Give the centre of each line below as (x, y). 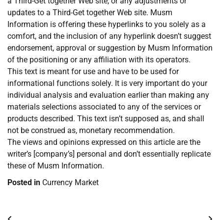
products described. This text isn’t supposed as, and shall (106, 119)
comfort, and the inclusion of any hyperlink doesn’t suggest (109, 36)
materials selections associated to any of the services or (104, 107)
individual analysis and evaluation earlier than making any (108, 95)
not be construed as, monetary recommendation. (91, 131)
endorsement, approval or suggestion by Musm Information (110, 48)
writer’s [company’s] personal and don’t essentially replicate (109, 154)
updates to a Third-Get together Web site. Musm (90, 13)
